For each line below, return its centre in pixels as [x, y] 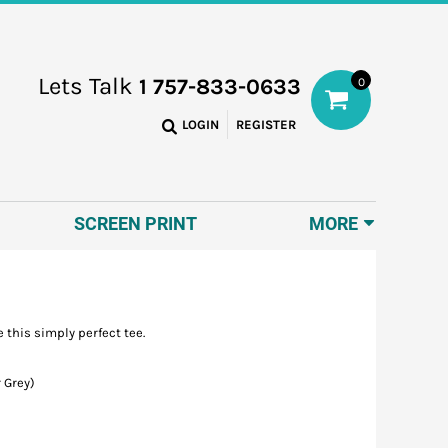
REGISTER [266, 125]
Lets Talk [88, 86]
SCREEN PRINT [136, 223]
